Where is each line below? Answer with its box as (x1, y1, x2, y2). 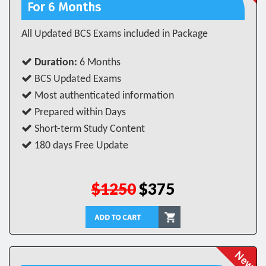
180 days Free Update (32, 140, 128, 151)
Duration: (34, 57, 77, 68)
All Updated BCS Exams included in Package (21, 28, 208, 40)
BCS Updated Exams (32, 74, 121, 85)
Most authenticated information (32, 90, 174, 102)
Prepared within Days (32, 107, 126, 118)
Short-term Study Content (32, 123, 145, 135)
